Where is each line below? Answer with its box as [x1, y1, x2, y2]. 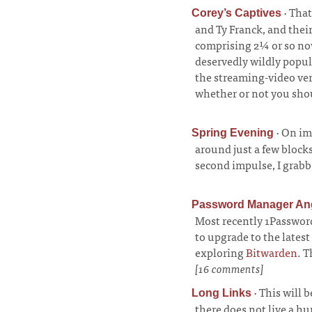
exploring [195, 243, 246, 261]
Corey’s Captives [192, 7, 281, 19]
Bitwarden [246, 243, 297, 261]
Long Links [192, 287, 251, 299]
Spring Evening [192, 127, 274, 139]
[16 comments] [195, 259, 264, 277]
